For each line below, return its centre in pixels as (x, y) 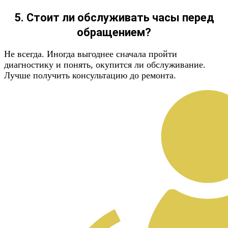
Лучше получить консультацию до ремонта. (90, 75)
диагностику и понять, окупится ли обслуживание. (105, 65)
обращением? (114, 32)
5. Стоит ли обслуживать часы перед (114, 18)
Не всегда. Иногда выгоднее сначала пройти (91, 54)
